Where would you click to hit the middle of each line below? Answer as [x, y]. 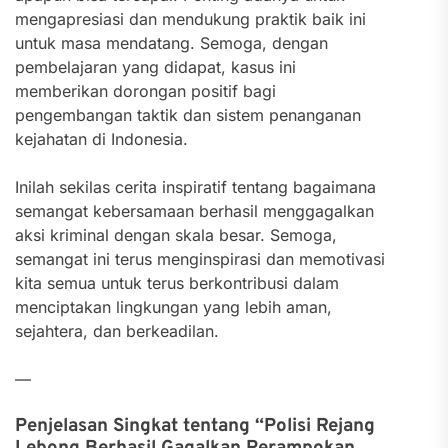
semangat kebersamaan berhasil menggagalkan [194, 211]
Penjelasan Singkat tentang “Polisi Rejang [195, 426]
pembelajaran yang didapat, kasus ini [155, 67]
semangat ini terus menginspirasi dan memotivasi [200, 259]
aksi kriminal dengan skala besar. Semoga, [176, 235]
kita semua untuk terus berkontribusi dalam [177, 283]
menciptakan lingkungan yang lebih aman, [173, 307]
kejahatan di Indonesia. [101, 139]
